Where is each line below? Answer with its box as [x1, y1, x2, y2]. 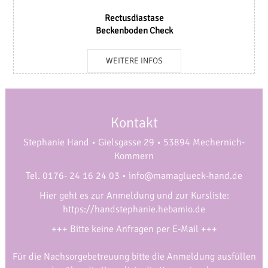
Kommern [114, 150, 154, 162]
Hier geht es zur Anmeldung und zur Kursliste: [39, 190, 229, 202]
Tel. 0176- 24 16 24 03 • [26, 170, 129, 182]
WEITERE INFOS [105, 56, 163, 66]
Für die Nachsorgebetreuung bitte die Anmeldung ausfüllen [12, 251, 256, 263]
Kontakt [110, 114, 158, 132]
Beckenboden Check [95, 25, 173, 36]
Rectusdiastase [104, 13, 164, 23]
